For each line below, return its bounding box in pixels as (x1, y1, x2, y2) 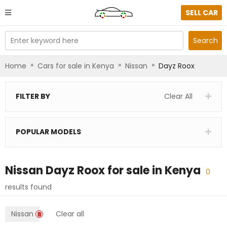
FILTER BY (16, 91, 50, 101)
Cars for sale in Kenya (37, 60, 114, 71)
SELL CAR (185, 7, 218, 18)
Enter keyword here (11, 35, 79, 45)
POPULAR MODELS (16, 126, 81, 137)
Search (193, 35, 218, 46)
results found (5, 181, 52, 192)
